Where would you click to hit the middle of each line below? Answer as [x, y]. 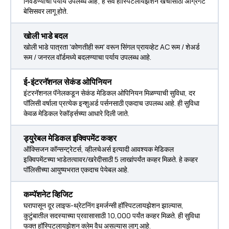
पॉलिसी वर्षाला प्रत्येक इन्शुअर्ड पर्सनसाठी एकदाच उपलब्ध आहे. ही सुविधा [111, 103]
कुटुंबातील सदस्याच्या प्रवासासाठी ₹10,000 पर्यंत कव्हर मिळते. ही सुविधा [112, 215]
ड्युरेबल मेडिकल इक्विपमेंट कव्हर [70, 138]
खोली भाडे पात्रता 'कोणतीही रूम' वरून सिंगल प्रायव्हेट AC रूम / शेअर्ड [112, 47]
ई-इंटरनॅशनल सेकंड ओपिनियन [67, 82]
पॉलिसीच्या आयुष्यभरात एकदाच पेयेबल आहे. [76, 169]
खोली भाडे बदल [46, 36]
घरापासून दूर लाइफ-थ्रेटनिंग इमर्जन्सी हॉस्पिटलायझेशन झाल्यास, [104, 205]
